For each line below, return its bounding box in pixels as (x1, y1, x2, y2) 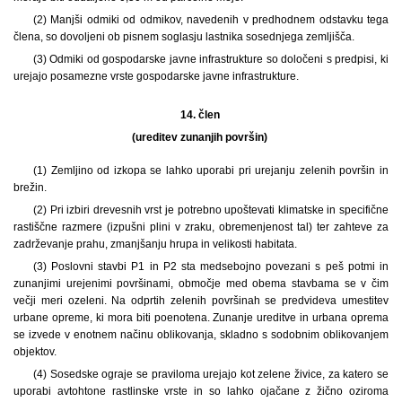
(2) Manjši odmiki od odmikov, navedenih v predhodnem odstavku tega (32, 13, 389, 26)
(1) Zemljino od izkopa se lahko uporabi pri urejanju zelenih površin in (32, 163, 389, 177)
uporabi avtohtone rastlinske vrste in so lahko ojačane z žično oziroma (13, 384, 389, 398)
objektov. (13, 345, 57, 358)
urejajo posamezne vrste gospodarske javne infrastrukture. (13, 69, 299, 83)
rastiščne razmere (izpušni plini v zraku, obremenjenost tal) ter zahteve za (13, 220, 389, 233)
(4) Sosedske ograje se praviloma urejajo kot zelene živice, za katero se (32, 367, 389, 380)
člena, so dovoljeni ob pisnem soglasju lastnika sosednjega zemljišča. (13, 30, 354, 43)
